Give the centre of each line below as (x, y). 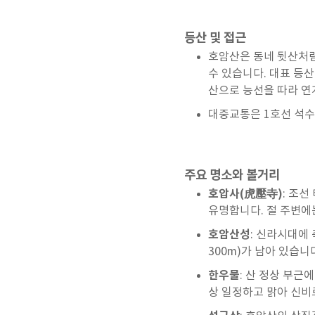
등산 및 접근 (215, 38)
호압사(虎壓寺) (245, 194)
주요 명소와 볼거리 (232, 175)
